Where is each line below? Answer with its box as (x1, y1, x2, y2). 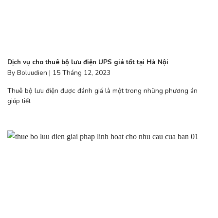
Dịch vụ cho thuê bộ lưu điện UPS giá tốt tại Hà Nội (7, 57, 168, 67)
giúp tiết (7, 96, 31, 106)
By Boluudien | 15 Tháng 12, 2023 (7, 68, 110, 78)
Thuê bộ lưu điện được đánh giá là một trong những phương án (7, 86, 198, 95)
